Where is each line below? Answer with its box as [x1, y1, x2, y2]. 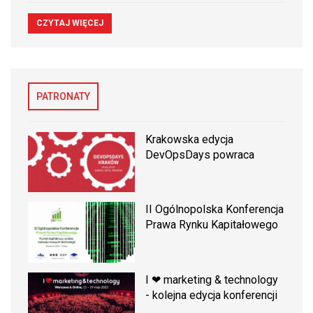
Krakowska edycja [145, 133, 234, 147]
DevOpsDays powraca [145, 148, 255, 162]
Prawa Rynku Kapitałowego [145, 218, 279, 232]
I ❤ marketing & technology [145, 272, 279, 286]
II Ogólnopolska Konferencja [145, 203, 284, 217]
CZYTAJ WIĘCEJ [36, 18, 103, 29]
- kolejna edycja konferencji [145, 288, 278, 302]
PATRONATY [36, 91, 90, 103]
